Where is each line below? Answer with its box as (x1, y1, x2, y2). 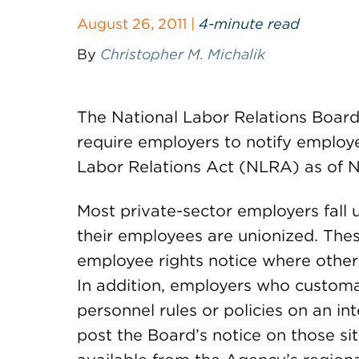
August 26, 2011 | (77, 15, 199, 32)
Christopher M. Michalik (100, 46, 265, 63)
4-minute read (199, 15, 300, 32)
